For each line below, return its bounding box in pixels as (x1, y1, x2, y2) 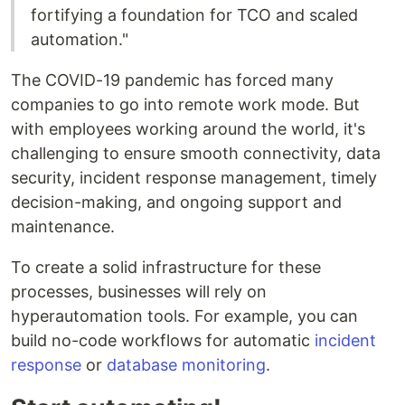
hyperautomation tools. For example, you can (11, 306, 358, 325)
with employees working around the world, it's (11, 119, 365, 138)
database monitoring (107, 355, 266, 374)
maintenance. (11, 217, 115, 236)
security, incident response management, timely (11, 168, 377, 187)
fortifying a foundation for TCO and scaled (31, 5, 358, 24)
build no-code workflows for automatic (11, 331, 315, 350)
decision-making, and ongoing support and (11, 193, 342, 212)
